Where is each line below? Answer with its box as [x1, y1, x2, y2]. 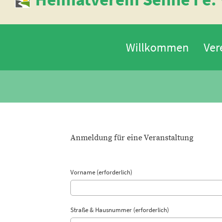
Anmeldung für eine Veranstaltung [70, 133, 193, 143]
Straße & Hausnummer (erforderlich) [70, 206, 169, 214]
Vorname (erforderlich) [70, 168, 132, 176]
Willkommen [125, 40, 189, 55]
